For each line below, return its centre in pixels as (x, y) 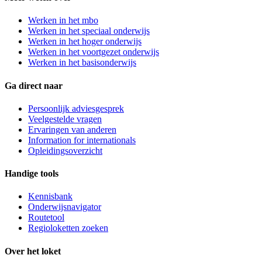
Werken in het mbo (63, 20)
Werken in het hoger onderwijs (85, 42)
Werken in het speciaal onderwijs (89, 31)
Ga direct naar (34, 85)
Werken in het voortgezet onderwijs (94, 52)
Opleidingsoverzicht (65, 150)
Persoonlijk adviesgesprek (76, 108)
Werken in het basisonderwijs (82, 63)
